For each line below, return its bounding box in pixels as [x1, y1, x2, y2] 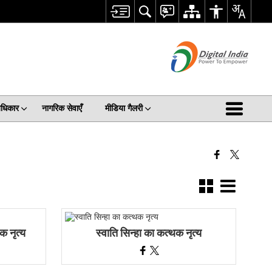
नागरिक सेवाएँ [41, 102, 82, 115]
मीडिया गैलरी [104, 102, 143, 115]
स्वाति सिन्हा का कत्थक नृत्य [96, 226, 202, 240]
